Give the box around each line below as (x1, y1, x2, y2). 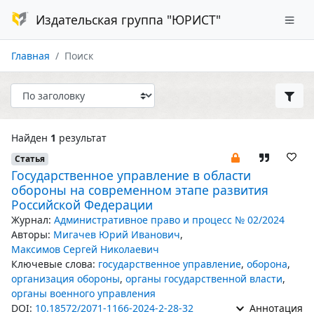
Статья (14, 153, 45, 165)
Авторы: (11, 228, 50, 241)
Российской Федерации (11, 196, 153, 213)
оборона (247, 257, 287, 271)
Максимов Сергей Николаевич (11, 243, 159, 256)
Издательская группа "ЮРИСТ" (35, 11, 221, 28)
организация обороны (11, 272, 120, 285)
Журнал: (11, 213, 51, 226)
